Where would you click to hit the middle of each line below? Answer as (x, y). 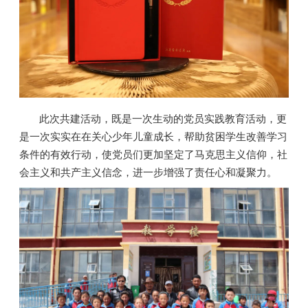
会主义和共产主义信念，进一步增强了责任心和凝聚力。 (148, 172)
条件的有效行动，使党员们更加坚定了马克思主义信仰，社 (154, 154)
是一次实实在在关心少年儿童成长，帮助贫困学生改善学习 (154, 136)
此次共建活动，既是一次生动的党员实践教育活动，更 (163, 119)
